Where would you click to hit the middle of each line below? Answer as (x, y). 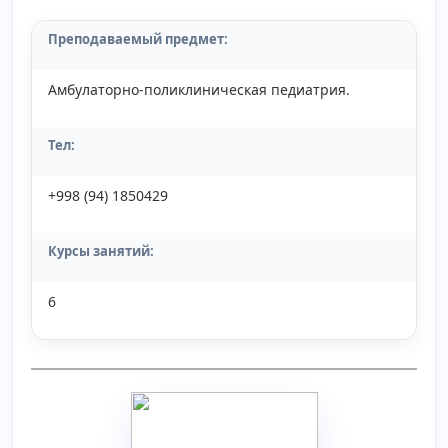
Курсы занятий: (101, 251)
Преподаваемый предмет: (138, 39)
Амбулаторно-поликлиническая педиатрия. (199, 89)
